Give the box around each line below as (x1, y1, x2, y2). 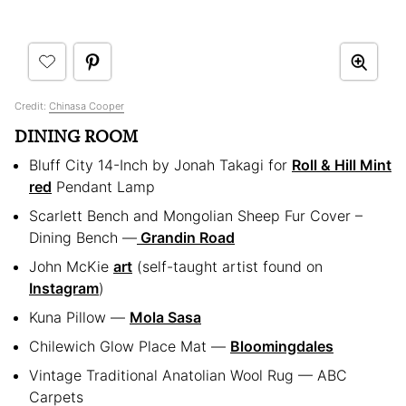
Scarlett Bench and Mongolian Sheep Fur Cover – (29, 207, 362, 226)
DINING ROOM (14, 124, 138, 150)
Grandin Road (137, 228, 235, 247)
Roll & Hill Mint (292, 156, 391, 175)
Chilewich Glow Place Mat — (29, 337, 230, 356)
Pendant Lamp (52, 178, 159, 197)
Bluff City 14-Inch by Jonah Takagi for (29, 156, 292, 175)
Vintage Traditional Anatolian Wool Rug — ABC (29, 366, 347, 385)
